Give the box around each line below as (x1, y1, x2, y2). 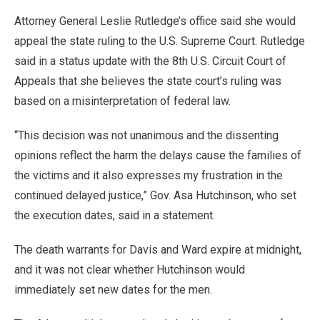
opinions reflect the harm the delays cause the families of (14, 148, 301, 162)
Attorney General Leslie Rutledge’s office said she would (14, 14, 296, 28)
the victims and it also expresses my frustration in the (14, 168, 283, 182)
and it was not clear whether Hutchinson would (14, 262, 245, 276)
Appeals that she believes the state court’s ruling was (14, 74, 281, 88)
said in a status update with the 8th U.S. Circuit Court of (14, 54, 286, 68)
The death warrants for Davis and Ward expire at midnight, (14, 242, 301, 256)
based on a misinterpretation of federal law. (14, 94, 231, 108)
